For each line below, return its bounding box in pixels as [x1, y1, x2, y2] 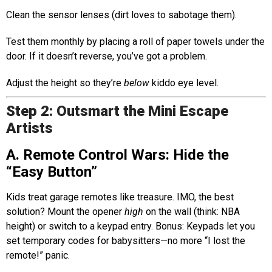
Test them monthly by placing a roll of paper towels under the [6, 36, 265, 48]
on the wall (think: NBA [143, 206, 240, 218]
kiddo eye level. [149, 77, 219, 89]
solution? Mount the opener [6, 206, 124, 218]
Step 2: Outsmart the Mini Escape [6, 103, 228, 120]
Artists [6, 120, 53, 137]
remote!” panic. [6, 250, 70, 262]
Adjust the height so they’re [6, 77, 124, 89]
